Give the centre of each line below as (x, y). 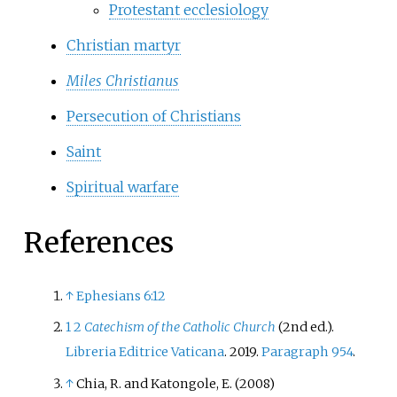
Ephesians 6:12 (121, 296)
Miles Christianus (122, 81)
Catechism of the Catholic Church (180, 327)
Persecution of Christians (153, 117)
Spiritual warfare (122, 187)
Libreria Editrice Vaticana (145, 352)
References (98, 242)
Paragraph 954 (307, 352)
